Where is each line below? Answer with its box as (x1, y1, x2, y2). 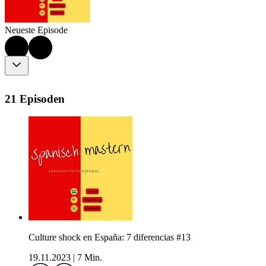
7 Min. (77, 252, 102, 263)
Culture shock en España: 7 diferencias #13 (28, 232, 191, 243)
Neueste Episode (5, 25, 68, 36)
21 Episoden (5, 92, 65, 105)
